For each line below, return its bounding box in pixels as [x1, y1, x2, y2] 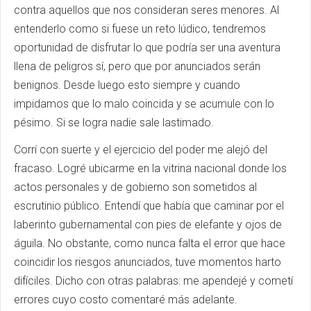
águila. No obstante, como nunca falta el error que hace [14, 237, 285, 251]
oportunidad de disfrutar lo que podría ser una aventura [14, 41, 280, 55]
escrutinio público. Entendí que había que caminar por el [14, 199, 284, 213]
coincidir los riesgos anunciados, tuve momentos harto [14, 255, 281, 269]
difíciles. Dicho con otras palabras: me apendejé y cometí [14, 274, 293, 288]
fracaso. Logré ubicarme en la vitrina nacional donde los [14, 162, 287, 176]
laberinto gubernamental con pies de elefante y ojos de [14, 218, 282, 232]
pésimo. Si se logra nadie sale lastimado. [14, 116, 214, 130]
